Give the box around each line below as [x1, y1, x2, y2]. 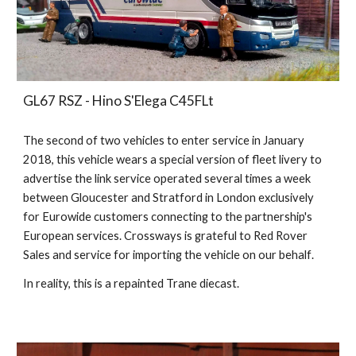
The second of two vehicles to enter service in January [23, 133, 305, 147]
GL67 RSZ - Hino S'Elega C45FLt [23, 91, 215, 109]
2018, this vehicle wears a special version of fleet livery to [23, 152, 323, 166]
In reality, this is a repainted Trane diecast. [23, 276, 240, 290]
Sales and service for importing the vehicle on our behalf [23, 247, 312, 261]
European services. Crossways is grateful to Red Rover [23, 228, 308, 242]
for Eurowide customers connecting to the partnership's [23, 209, 313, 223]
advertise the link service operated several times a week [23, 171, 311, 185]
